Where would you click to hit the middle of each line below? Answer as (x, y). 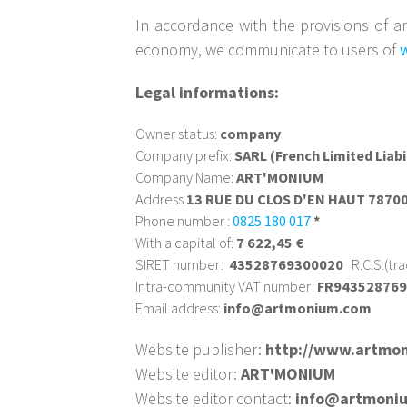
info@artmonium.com (298, 308)
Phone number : (184, 221)
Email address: (180, 308)
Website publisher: (201, 350)
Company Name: (185, 178)
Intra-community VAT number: (227, 287)
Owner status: (178, 134)
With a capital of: (185, 243)
